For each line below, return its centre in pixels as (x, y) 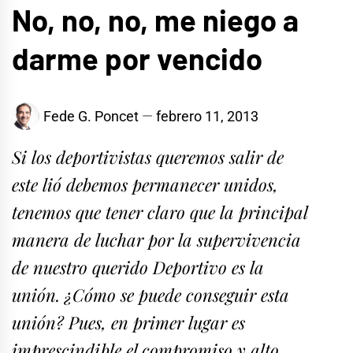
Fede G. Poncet (91, 117)
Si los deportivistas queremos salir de (148, 156)
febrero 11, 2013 (207, 117)
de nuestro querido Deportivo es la (138, 267)
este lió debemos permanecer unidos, (145, 184)
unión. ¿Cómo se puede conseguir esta (150, 294)
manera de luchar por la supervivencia (156, 239)
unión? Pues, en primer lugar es (128, 322)
